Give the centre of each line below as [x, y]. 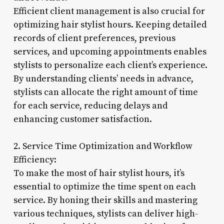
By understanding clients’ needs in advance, [103, 78]
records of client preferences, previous [94, 38]
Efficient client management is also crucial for [109, 11]
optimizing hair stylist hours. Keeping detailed [110, 24]
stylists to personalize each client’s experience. [110, 65]
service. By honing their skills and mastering [105, 200]
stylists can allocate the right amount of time [105, 92]
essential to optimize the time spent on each [104, 186]
